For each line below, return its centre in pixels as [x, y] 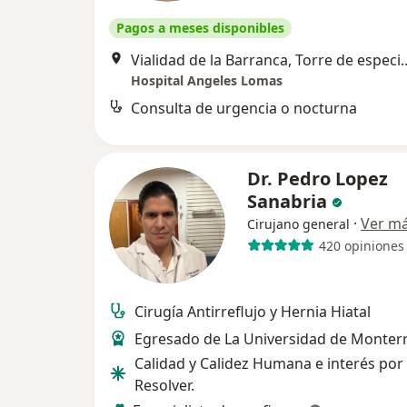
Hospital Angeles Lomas [207, 81]
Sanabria [289, 202]
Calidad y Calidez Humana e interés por [269, 364]
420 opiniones [361, 245]
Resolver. [164, 386]
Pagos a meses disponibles [200, 28]
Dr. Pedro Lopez [318, 179]
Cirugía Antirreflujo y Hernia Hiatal [253, 312]
